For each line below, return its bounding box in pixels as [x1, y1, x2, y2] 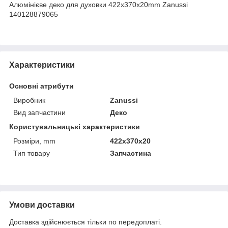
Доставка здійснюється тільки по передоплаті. [9, 217, 162, 226]
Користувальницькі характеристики [9, 122, 140, 131]
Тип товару [13, 149, 50, 157]
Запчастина [110, 149, 152, 157]
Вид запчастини [13, 108, 66, 117]
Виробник [13, 96, 45, 104]
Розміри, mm [13, 136, 55, 145]
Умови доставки [9, 200, 75, 209]
